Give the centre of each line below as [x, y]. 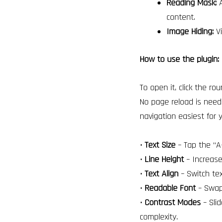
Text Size [160, 145]
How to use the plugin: [179, 59]
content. [182, 17]
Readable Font [170, 188]
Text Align [162, 174]
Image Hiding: [190, 31]
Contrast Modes [173, 203]
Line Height [164, 160]
